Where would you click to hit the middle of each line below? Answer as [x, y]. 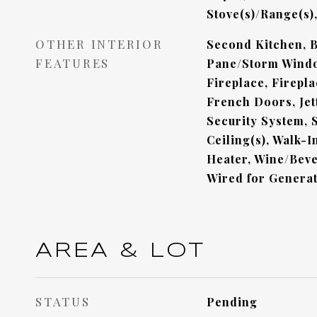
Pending [232, 302]
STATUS [63, 301]
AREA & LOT [120, 251]
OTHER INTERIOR [99, 44]
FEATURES [73, 63]
